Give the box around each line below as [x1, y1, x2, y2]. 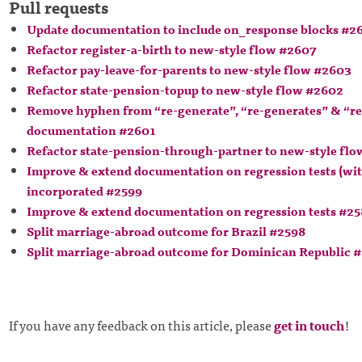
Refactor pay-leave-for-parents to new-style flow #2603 [26, 59, 351, 80]
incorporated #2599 [26, 180, 142, 201]
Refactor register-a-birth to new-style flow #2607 [26, 39, 317, 60]
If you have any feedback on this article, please [8, 314, 274, 336]
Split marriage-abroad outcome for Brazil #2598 [26, 221, 305, 242]
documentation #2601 [26, 120, 156, 141]
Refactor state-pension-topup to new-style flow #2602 [26, 79, 343, 100]
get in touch [273, 314, 345, 336]
